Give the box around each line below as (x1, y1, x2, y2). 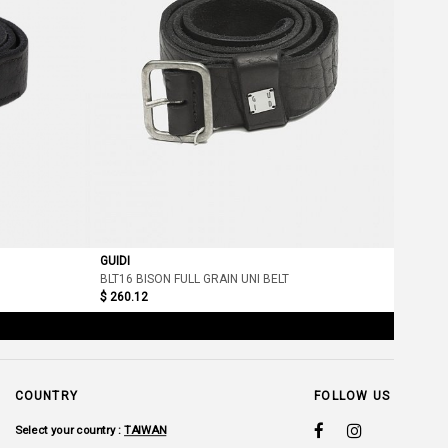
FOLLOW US (314, 388, 391, 403)
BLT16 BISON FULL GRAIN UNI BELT (100, 271, 290, 286)
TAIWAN (123, 424, 166, 438)
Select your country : (14, 424, 124, 438)
